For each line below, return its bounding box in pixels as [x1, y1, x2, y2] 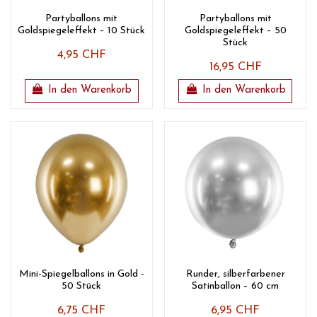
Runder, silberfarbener [185, 268, 285, 279]
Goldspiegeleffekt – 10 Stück [18, 25, 146, 37]
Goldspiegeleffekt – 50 [184, 25, 287, 37]
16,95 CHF [209, 62, 262, 74]
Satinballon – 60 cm [192, 280, 279, 292]
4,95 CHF [57, 50, 106, 62]
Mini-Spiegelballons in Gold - [18, 268, 144, 279]
